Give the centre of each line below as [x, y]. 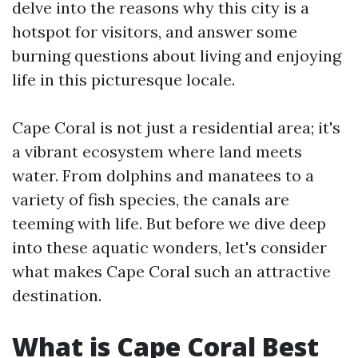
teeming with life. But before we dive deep [169, 223]
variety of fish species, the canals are [151, 199]
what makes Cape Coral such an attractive [171, 271]
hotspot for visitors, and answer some [155, 32]
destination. [57, 295]
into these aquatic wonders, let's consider [169, 247]
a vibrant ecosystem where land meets [157, 151]
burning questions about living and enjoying [177, 56]
